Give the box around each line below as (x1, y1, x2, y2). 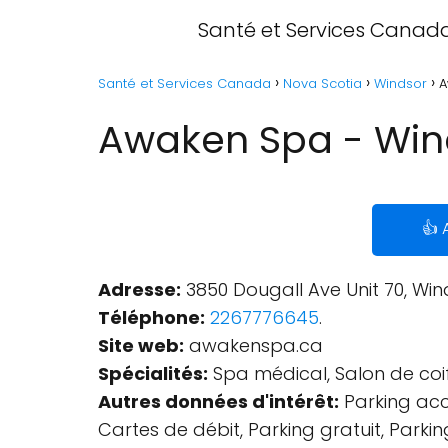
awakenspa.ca (184, 333, 323, 358)
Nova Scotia (283, 74, 362, 93)
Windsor (374, 74, 427, 93)
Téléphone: (98, 305, 205, 330)
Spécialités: (98, 361, 208, 386)
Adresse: (98, 277, 181, 302)
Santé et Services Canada (98, 74, 271, 93)
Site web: (98, 333, 184, 358)
